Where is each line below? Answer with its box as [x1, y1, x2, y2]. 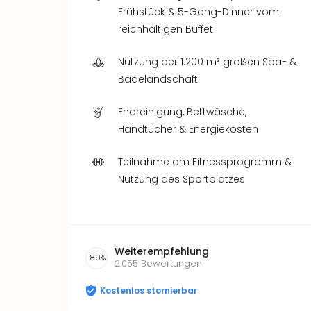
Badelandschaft [118, 72, 198, 86]
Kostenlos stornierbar [100, 284, 197, 296]
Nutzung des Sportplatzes [118, 171, 245, 186]
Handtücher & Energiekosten [118, 121, 258, 136]
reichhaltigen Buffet [118, 22, 213, 36]
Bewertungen [141, 256, 202, 270]
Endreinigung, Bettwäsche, [118, 104, 246, 119]
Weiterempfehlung [115, 244, 209, 258]
